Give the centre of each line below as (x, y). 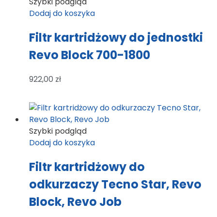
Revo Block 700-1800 (90, 55)
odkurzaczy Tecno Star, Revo (115, 184)
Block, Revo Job (75, 201)
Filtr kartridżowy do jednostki (116, 37)
